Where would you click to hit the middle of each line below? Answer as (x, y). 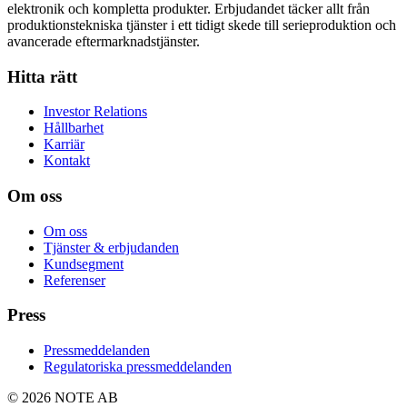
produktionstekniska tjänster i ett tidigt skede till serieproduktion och (202, 25)
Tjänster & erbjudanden (111, 247)
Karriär (64, 144)
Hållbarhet (74, 128)
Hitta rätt (42, 76)
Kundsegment (84, 263)
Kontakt (67, 161)
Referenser (74, 280)
